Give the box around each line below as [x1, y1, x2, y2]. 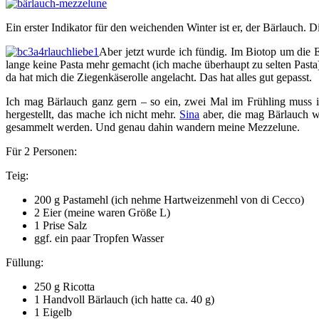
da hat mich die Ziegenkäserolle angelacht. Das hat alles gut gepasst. [6, 70, 312, 83]
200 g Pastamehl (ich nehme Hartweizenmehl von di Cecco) [34, 193, 304, 206]
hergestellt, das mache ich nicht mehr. [6, 108, 180, 120]
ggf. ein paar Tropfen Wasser [34, 231, 164, 244]
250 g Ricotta [34, 280, 95, 293]
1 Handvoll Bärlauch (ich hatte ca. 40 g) [34, 293, 214, 305]
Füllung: [6, 256, 43, 268]
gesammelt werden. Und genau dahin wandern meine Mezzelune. [6, 120, 300, 133]
